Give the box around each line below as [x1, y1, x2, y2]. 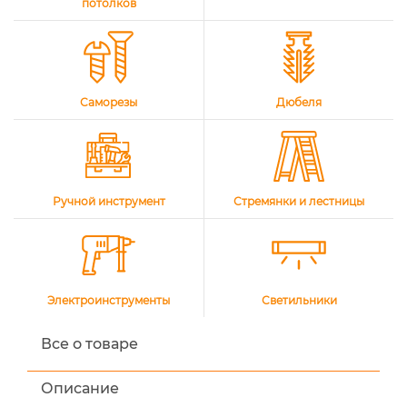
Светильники [261, 293, 337, 307]
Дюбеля [276, 95, 322, 109]
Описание [41, 380, 119, 397]
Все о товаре [41, 335, 138, 352]
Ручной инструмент [52, 194, 165, 208]
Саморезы [80, 95, 137, 109]
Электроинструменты [47, 293, 170, 307]
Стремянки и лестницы [233, 194, 364, 208]
